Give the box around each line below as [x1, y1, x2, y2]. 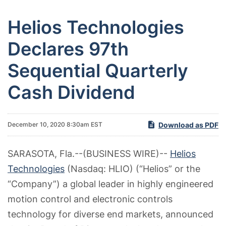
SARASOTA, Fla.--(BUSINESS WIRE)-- [8, 148, 170, 159]
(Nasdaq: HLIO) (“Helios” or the [65, 163, 200, 174]
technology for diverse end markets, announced [8, 208, 213, 219]
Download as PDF [158, 120, 218, 129]
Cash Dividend [8, 81, 135, 103]
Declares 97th [8, 37, 129, 60]
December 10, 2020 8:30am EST [8, 121, 102, 129]
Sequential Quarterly [8, 59, 188, 82]
